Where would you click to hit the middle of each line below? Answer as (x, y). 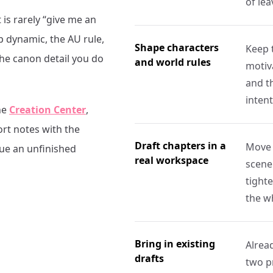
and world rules (173, 62)
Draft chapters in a (181, 146)
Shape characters (177, 48)
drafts (150, 258)
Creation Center (48, 110)
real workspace (172, 160)
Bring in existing (175, 244)
